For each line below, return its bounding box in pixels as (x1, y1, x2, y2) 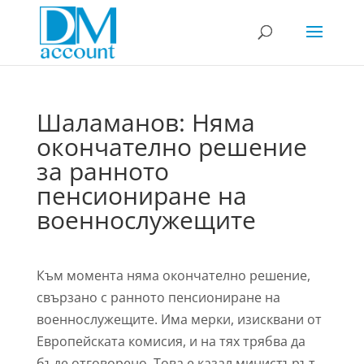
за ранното (36, 154, 169, 188)
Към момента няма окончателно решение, (36, 266, 310, 284)
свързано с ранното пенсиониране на (36, 288, 280, 306)
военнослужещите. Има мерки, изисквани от (36, 310, 322, 328)
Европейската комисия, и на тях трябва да (36, 332, 305, 350)
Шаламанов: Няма (36, 106, 255, 139)
